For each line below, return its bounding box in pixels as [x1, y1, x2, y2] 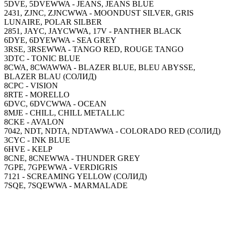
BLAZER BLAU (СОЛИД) [4, 72, 96, 81]
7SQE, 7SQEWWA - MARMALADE [4, 181, 128, 190]
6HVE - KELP [4, 144, 52, 153]
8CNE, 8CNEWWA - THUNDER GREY [4, 153, 140, 162]
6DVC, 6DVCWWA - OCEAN [4, 99, 106, 108]
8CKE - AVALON [4, 117, 64, 126]
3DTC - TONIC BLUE [4, 53, 80, 63]
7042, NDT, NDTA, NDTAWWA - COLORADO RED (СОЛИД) [4, 126, 220, 135]
